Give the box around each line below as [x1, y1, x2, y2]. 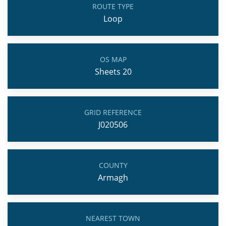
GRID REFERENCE [84, 107, 142, 117]
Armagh [98, 172, 128, 183]
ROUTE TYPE [92, 2, 134, 11]
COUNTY [98, 160, 128, 170]
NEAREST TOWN [86, 213, 140, 223]
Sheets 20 [94, 66, 132, 77]
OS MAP [99, 54, 127, 64]
